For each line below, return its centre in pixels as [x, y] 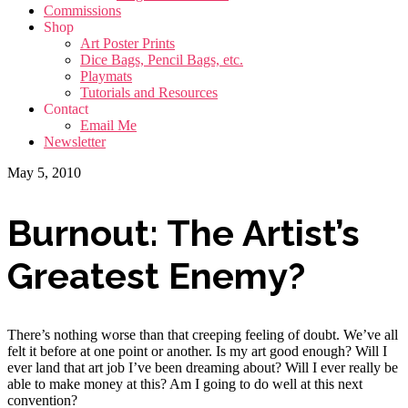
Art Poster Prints [127, 43]
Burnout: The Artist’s [184, 232]
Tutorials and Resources [149, 92]
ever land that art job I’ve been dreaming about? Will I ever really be [203, 367]
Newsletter [75, 141]
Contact [66, 108]
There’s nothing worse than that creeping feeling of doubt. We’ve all [203, 334]
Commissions [82, 10]
